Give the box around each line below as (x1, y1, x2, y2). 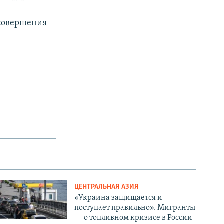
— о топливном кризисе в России (74, 214, 193, 222)
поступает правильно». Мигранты (74, 204, 196, 212)
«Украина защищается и (74, 194, 163, 202)
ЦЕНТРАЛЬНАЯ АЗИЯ (74, 183, 139, 191)
